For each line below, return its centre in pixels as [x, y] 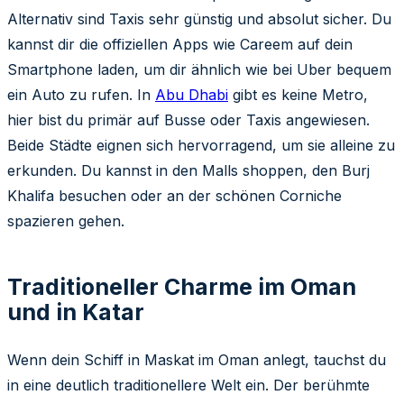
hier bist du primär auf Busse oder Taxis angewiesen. [188, 120]
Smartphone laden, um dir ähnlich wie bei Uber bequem [199, 70]
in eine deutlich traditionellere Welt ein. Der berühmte [188, 386]
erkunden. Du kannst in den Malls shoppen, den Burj [188, 171]
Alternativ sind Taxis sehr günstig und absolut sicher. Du [199, 19]
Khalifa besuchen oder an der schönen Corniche [174, 196]
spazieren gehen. [66, 221]
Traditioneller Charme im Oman [182, 287]
